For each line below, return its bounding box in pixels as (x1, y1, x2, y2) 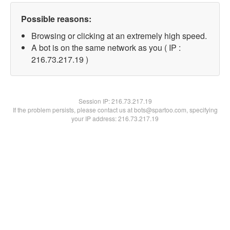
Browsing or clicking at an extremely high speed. (31, 30, 207, 42)
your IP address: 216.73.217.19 (71, 114, 159, 123)
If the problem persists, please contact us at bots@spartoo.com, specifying (12, 105, 218, 114)
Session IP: (78, 97, 111, 105)
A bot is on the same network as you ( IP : (31, 42, 181, 53)
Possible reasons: (21, 13, 91, 25)
